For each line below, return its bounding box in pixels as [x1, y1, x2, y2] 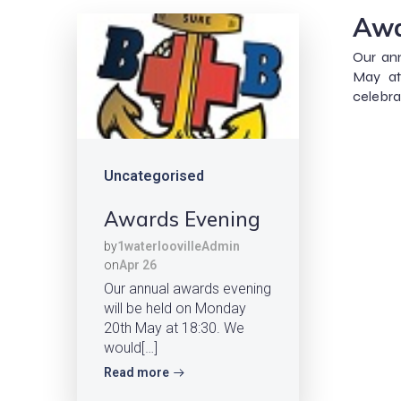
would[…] [104, 338, 158, 356]
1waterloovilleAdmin [117, 238, 240, 253]
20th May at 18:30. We [104, 319, 244, 337]
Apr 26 [119, 257, 157, 272]
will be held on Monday [104, 299, 246, 317]
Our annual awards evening [104, 279, 271, 297]
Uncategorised [104, 166, 204, 184]
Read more [104, 365, 169, 380]
